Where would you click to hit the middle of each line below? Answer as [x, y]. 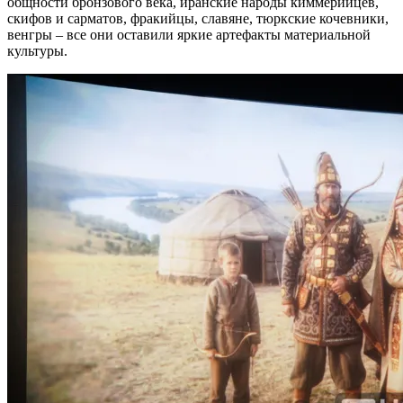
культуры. [39, 50]
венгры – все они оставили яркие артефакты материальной [189, 34]
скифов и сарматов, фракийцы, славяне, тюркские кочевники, [198, 18]
